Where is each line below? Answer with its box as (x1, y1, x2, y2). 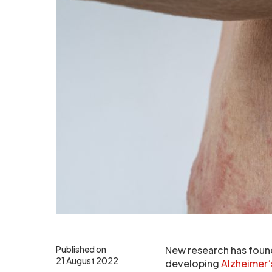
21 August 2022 (56, 255, 118, 266)
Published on (56, 243, 106, 254)
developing (165, 257, 221, 270)
